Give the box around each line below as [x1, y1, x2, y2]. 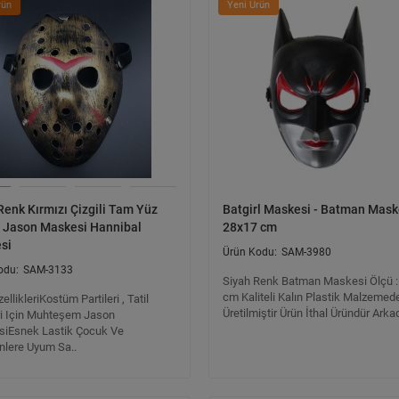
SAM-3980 [281, 246, 331, 258]
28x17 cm [223, 220, 277, 234]
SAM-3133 [23, 264, 73, 276]
